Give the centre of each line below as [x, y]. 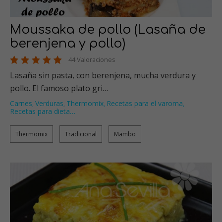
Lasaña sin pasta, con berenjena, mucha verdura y [103, 75]
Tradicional [81, 134]
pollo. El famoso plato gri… [59, 88]
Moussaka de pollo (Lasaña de [108, 29]
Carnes [21, 103]
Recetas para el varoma [145, 103]
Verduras [49, 103]
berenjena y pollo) [68, 43]
